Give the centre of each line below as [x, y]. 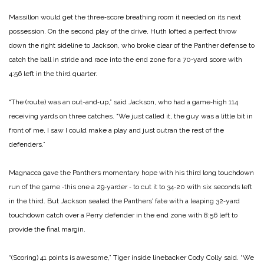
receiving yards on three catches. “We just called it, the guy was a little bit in [131, 116]
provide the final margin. [47, 230]
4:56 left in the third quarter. [53, 74]
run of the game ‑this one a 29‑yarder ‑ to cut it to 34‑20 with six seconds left [131, 187]
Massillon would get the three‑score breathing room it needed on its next [125, 17]
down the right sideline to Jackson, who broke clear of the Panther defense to [132, 46]
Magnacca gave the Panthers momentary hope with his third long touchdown [131, 173]
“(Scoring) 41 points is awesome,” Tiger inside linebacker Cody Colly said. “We [131, 258]
